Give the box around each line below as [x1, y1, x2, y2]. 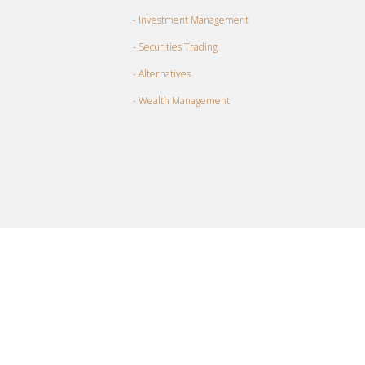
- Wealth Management [132, 93, 230, 108]
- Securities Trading [132, 39, 218, 54]
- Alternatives [132, 66, 191, 81]
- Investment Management [132, 12, 248, 27]
